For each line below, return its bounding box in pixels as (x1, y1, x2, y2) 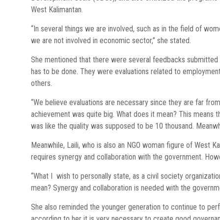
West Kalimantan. (31, 5, 83, 14)
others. (31, 79, 52, 88)
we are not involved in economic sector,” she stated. (31, 36, 191, 45)
